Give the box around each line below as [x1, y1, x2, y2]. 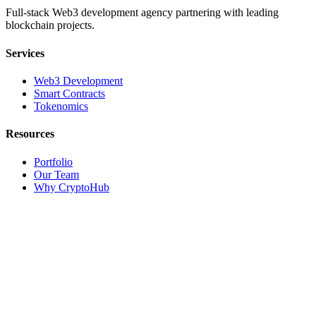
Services [6, 47, 44, 59]
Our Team [34, 168, 79, 181]
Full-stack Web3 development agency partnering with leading [6, 6, 279, 19]
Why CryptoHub [34, 181, 109, 193]
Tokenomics [34, 99, 88, 112]
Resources [6, 128, 54, 140]
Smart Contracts [34, 87, 105, 99]
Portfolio [34, 155, 73, 168]
